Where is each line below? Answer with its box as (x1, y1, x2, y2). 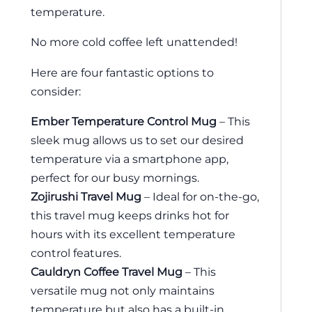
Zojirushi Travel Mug (31, 189, 141, 204)
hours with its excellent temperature (31, 227, 235, 242)
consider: (31, 84, 81, 98)
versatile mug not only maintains (31, 283, 214, 298)
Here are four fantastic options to (31, 65, 214, 79)
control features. (31, 246, 121, 260)
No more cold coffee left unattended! (31, 35, 237, 49)
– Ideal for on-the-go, (141, 189, 259, 204)
